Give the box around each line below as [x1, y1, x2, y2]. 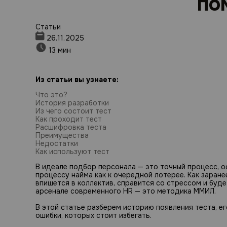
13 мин [47, 46, 71, 55]
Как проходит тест [35, 115, 102, 124]
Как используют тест [35, 147, 109, 156]
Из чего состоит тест [35, 106, 111, 116]
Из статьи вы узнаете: [35, 75, 119, 84]
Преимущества [35, 131, 89, 140]
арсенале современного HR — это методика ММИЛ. [35, 186, 216, 196]
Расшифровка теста [35, 123, 106, 132]
